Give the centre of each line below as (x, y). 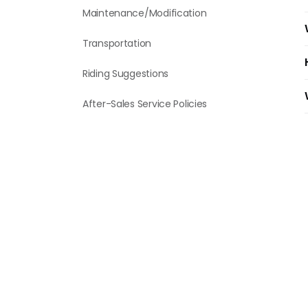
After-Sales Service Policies (145, 104)
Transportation (117, 43)
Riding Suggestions (125, 74)
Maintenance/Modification (145, 13)
